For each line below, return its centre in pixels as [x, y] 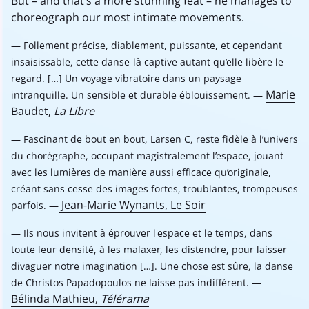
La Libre [74, 111]
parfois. [29, 206]
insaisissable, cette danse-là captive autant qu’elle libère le [147, 62]
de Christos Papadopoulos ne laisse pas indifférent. [130, 283]
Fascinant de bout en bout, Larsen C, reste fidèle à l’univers [161, 139]
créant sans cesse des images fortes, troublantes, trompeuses [154, 189]
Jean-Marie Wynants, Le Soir [132, 205]
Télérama [125, 299]
